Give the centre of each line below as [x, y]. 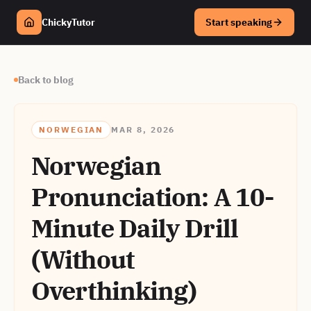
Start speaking [239, 22]
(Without [83, 259]
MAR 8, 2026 [143, 129]
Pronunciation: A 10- [153, 197]
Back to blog [46, 80]
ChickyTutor [68, 22]
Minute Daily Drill [135, 228]
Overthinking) [114, 291]
